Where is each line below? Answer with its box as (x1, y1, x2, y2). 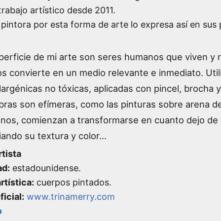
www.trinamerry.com (27, 191, 115, 202)
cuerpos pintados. (34, 177, 111, 187)
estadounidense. (10, 162, 81, 173)
